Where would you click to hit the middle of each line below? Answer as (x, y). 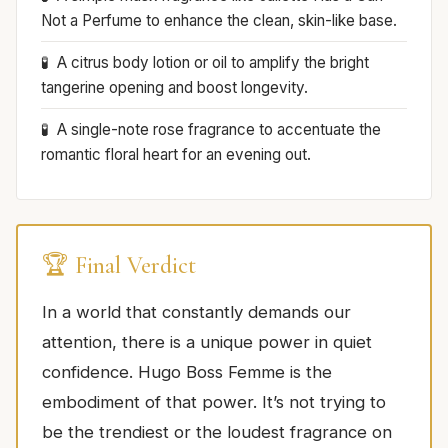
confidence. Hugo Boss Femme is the (187, 371)
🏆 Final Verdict (119, 265)
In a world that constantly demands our (196, 311)
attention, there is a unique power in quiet (207, 341)
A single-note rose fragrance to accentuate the (219, 129)
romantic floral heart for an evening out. (176, 154)
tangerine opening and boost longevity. (174, 87)
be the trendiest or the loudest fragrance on (217, 431)
